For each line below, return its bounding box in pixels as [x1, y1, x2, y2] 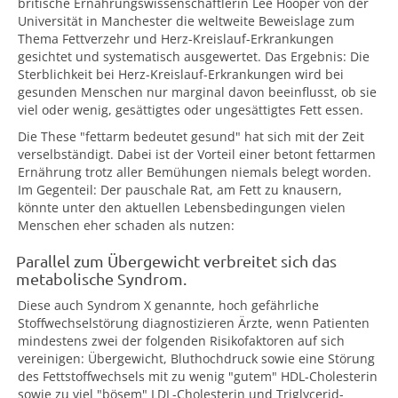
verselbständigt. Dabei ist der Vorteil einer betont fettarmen [18, 146, 376, 163]
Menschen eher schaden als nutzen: [18, 217, 235, 234]
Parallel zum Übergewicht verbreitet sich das [16, 251, 337, 270]
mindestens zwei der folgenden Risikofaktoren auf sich [18, 332, 345, 349]
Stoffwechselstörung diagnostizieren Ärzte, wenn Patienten [18, 314, 370, 331]
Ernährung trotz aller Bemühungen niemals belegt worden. [18, 163, 371, 180]
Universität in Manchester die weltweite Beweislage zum [18, 12, 354, 29]
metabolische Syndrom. [16, 269, 187, 288]
